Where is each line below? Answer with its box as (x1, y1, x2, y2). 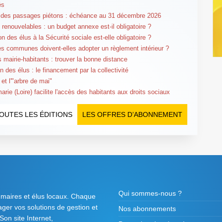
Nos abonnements (118, 204, 176, 213)
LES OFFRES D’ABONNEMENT (82, 110, 183, 118)
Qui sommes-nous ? (118, 189, 182, 197)
